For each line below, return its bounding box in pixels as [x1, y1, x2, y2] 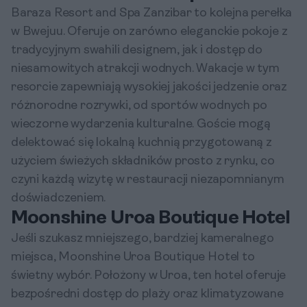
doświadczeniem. [11, 192, 106, 205]
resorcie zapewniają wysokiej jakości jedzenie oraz [11, 81, 288, 94]
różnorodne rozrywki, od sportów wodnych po [11, 99, 267, 112]
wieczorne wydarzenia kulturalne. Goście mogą [11, 118, 271, 131]
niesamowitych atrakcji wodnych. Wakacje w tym [11, 62, 280, 75]
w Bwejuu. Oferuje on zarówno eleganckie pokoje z [11, 25, 288, 38]
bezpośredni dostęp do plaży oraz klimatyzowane [11, 288, 284, 301]
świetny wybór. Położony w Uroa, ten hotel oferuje [11, 269, 286, 282]
